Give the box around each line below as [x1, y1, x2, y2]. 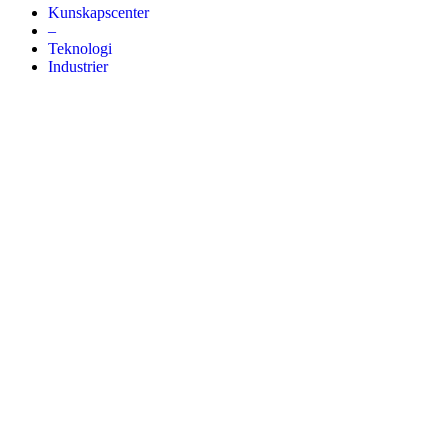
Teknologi [48, 40, 112, 58]
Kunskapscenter [48, 4, 149, 22]
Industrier [48, 58, 108, 76]
